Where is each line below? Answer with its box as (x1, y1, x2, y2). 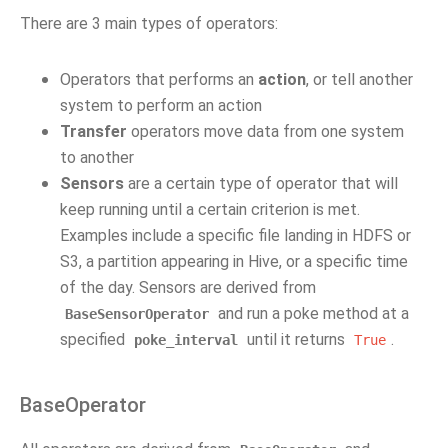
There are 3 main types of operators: (20, 14, 278, 33)
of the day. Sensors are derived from (60, 278, 316, 297)
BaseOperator (20, 393, 146, 417)
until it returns (243, 330, 349, 349)
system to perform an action (60, 96, 262, 115)
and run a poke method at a (214, 304, 409, 323)
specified (60, 330, 129, 349)
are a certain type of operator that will (124, 174, 398, 193)
